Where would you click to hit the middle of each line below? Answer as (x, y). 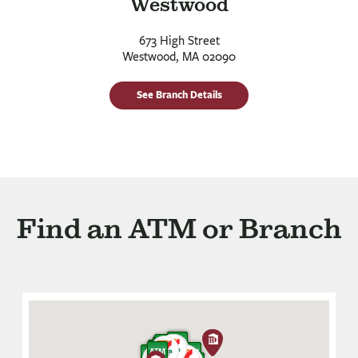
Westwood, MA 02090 (179, 57)
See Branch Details (179, 95)
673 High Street (179, 41)
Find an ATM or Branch (179, 229)
